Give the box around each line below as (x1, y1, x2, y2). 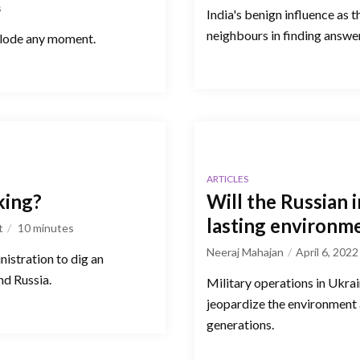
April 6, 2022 (296, 244, 358, 259)
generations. (207, 316, 274, 332)
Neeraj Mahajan (207, 244, 284, 259)
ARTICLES (207, 172, 248, 185)
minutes (33, 220, 74, 235)
